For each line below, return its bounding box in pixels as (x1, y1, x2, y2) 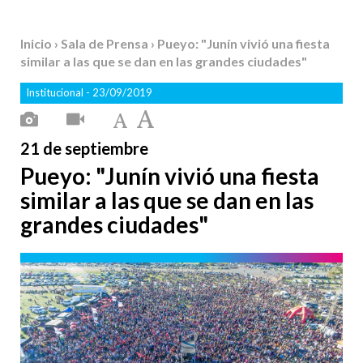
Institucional (26, 86, 86, 99)
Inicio (20, 36, 54, 51)
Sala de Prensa (61, 36, 151, 51)
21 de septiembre (20, 139, 148, 158)
